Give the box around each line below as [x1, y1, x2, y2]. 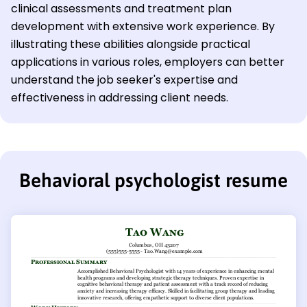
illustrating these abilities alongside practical [11, 36, 250, 52]
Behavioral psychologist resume [19, 169, 288, 191]
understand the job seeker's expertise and [11, 71, 238, 88]
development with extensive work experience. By [11, 18, 275, 34]
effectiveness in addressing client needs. [11, 89, 228, 106]
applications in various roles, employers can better [11, 53, 284, 70]
